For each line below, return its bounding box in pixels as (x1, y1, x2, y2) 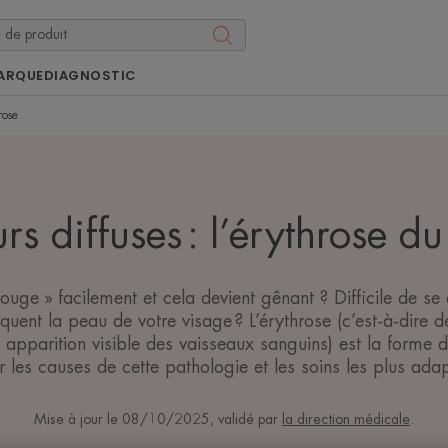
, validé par (210, 412, 282, 426)
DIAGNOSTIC (43, 66, 137, 85)
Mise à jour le (34, 412, 122, 426)
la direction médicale (282, 412, 410, 426)
